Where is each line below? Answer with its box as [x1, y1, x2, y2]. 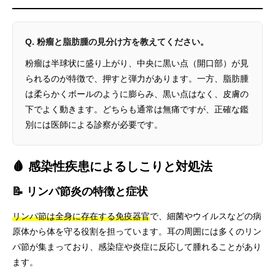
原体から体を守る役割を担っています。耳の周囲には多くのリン [12, 227, 261, 236]
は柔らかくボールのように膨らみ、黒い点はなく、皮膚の [25, 89, 249, 99]
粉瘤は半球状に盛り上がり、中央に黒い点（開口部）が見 [25, 58, 249, 68]
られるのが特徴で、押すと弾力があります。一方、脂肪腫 [25, 74, 249, 83]
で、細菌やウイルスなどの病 [150, 211, 261, 221]
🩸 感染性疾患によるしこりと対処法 [12, 160, 212, 173]
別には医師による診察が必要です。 [25, 120, 163, 130]
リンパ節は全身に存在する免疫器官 [12, 211, 150, 221]
